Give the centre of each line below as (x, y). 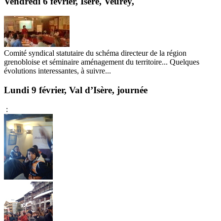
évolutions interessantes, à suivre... (57, 71)
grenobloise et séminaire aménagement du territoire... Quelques (102, 62)
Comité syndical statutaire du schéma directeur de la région (95, 53)
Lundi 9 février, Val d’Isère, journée (76, 90)
